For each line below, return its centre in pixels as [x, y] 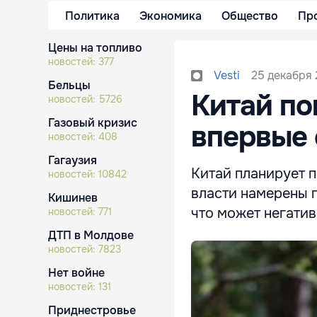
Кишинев [73, 198]
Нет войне [76, 273]
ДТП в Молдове [91, 235]
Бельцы [69, 85]
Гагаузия [73, 160]
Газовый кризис [93, 123]
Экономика [171, 16]
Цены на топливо [95, 48]
